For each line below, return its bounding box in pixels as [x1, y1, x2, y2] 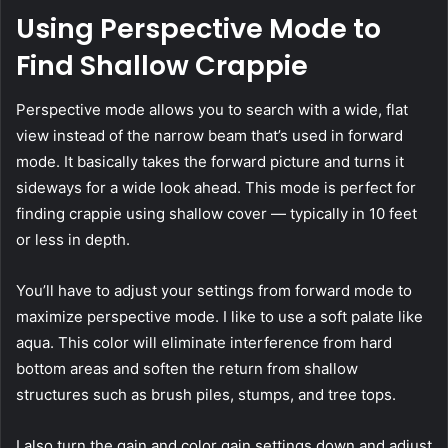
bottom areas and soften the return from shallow [16, 359, 358, 379]
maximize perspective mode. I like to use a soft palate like [16, 307, 423, 327]
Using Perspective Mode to [16, 9, 381, 47]
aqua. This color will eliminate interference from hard [16, 333, 392, 353]
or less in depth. [16, 230, 130, 250]
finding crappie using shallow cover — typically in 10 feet [16, 204, 417, 224]
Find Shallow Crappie [16, 46, 308, 84]
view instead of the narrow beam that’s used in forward [16, 126, 403, 146]
